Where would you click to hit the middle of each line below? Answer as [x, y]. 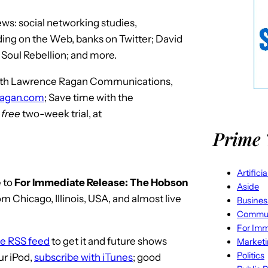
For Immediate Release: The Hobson [101, 182]
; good [147, 257]
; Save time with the [89, 97]
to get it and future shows [108, 241]
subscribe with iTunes [83, 257]
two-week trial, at [61, 113]
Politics [250, 255]
